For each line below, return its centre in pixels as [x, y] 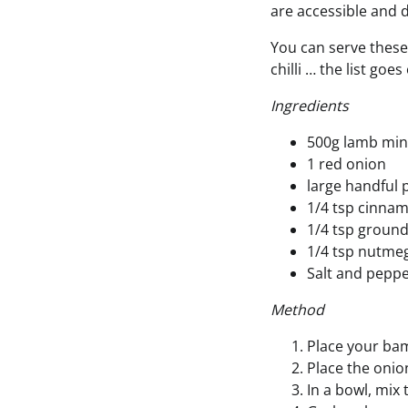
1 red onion [347, 164]
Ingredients [310, 106]
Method [297, 310]
